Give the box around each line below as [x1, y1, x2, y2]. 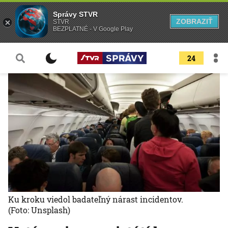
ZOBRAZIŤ [176, 17, 213, 25]
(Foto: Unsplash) [8, 205, 70, 216]
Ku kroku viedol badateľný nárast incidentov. [8, 194, 183, 205]
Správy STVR [53, 10, 98, 18]
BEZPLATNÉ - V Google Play [53, 25, 133, 33]
